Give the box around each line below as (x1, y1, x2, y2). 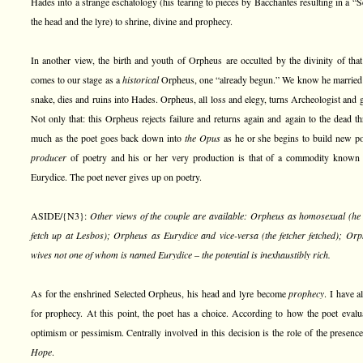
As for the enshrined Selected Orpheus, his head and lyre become (31, 287, 289, 300)
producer (31, 151, 66, 164)
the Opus (185, 131, 220, 144)
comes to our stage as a (31, 73, 122, 86)
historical (122, 73, 159, 86)
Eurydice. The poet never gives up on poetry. (31, 170, 202, 183)
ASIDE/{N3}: (31, 209, 90, 222)
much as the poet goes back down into (31, 131, 186, 144)
